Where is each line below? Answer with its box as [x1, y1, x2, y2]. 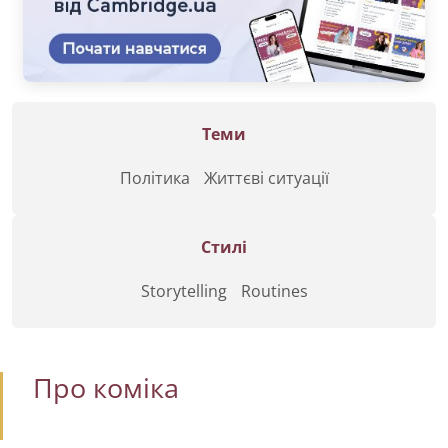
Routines [240, 280, 308, 303]
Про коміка [33, 369, 179, 407]
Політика [119, 167, 190, 190]
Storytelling [140, 280, 227, 303]
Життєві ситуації [203, 167, 329, 190]
